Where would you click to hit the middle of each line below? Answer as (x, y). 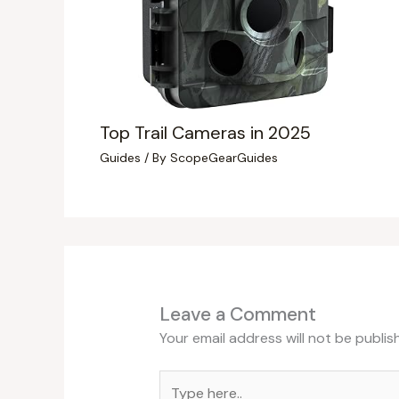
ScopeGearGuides (224, 158)
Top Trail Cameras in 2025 (205, 133)
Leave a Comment (237, 315)
